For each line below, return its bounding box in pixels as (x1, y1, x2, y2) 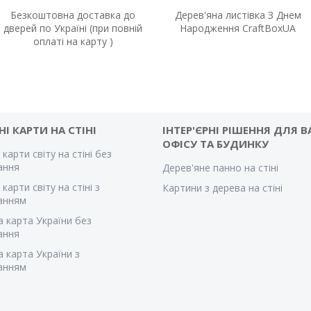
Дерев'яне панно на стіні (162, 161, 278, 175)
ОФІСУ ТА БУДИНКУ (162, 137, 269, 151)
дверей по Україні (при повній (3, 22, 143, 35)
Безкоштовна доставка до (10, 8, 136, 22)
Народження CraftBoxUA (180, 22, 296, 35)
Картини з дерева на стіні (162, 181, 283, 195)
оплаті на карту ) (33, 35, 113, 49)
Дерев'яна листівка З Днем (174, 8, 301, 22)
